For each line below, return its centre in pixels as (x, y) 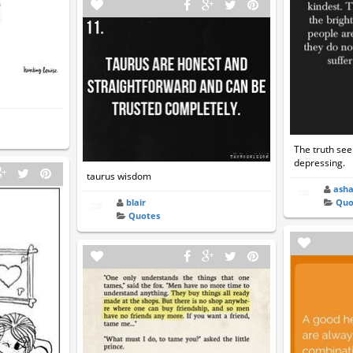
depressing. (319, 162)
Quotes (145, 216)
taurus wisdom (119, 176)
